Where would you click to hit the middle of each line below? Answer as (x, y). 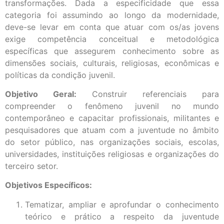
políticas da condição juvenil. (60, 75)
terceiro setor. (31, 166)
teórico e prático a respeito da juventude (122, 216)
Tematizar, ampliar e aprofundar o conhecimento (122, 204)
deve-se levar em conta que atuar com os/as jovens (112, 27)
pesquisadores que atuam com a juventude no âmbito (112, 130)
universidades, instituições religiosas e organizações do (112, 154)
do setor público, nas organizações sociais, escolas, (112, 142)
